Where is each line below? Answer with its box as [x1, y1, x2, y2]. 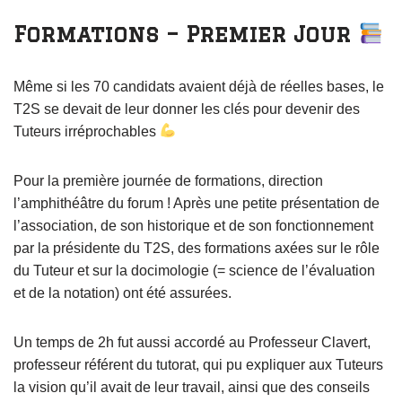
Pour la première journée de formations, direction [13, 172, 323, 188]
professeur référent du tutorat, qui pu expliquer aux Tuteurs [13, 356, 383, 372]
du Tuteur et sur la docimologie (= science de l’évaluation [13, 262, 375, 278]
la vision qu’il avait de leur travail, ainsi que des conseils [13, 379, 370, 395]
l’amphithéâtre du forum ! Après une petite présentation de [13, 195, 380, 211]
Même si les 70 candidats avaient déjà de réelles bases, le [13, 78, 384, 94]
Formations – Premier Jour [13, 21, 358, 46]
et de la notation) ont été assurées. [13, 284, 232, 301]
